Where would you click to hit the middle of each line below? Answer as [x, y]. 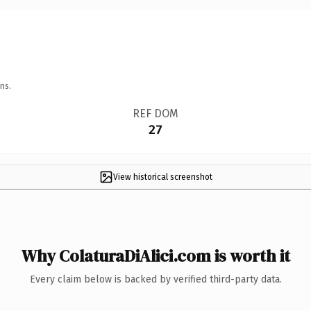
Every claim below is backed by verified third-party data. [155, 279]
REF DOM [155, 113]
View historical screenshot [162, 177]
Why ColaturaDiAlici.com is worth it [155, 255]
